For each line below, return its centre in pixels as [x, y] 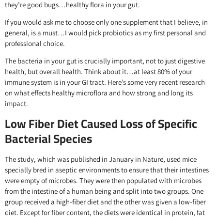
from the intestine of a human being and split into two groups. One [104, 191]
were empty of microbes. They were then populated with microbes [103, 180]
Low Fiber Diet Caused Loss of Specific [101, 124]
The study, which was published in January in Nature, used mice [101, 159]
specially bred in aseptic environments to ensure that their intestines [107, 170]
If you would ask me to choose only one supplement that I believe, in [106, 22]
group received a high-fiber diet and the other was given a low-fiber [105, 201]
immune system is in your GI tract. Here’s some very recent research [105, 82]
